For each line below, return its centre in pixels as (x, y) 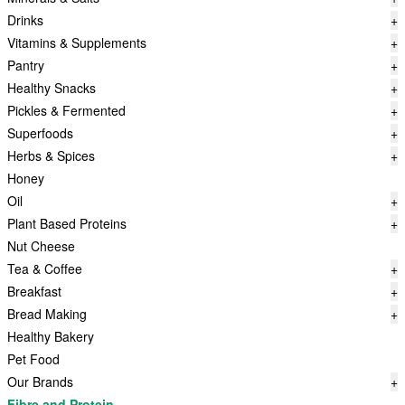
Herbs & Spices (51, 155)
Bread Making (47, 314)
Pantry (26, 65)
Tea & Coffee (45, 268)
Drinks (25, 20)
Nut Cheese (41, 246)
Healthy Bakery (51, 336)
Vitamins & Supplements (77, 42)
